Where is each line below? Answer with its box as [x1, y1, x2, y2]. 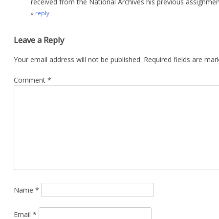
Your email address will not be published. [14, 54, 142, 64]
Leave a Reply [14, 34, 64, 46]
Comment [14, 75, 47, 85]
